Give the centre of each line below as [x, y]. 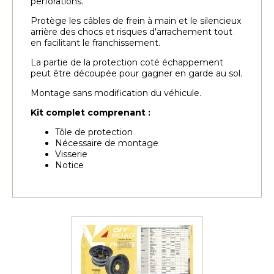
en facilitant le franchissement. [95, 43]
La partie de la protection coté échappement [127, 62]
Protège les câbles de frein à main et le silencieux [136, 20]
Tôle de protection [94, 132]
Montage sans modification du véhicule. [116, 93]
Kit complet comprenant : [91, 112]
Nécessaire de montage [107, 143]
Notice [69, 165]
